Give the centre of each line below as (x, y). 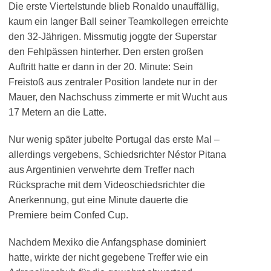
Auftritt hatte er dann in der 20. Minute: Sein (101, 67)
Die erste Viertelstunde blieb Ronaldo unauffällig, (114, 6)
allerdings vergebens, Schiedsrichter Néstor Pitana (117, 155)
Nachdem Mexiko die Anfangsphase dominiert (107, 242)
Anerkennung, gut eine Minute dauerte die (98, 200)
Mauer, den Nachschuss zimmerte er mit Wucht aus (118, 97)
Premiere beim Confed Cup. (68, 215)
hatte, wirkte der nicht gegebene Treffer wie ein (108, 257)
